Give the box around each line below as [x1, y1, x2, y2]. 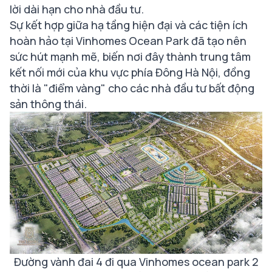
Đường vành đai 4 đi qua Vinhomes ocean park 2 [13, 254, 259, 270]
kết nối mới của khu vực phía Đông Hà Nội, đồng [10, 65, 250, 80]
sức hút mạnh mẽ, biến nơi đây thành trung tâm [10, 49, 251, 64]
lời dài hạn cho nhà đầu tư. [10, 2, 144, 17]
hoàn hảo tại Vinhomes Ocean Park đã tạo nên [10, 33, 246, 49]
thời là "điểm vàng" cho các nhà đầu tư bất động [10, 81, 254, 96]
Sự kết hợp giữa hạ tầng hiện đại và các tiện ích [10, 18, 248, 33]
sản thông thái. [10, 97, 87, 112]
